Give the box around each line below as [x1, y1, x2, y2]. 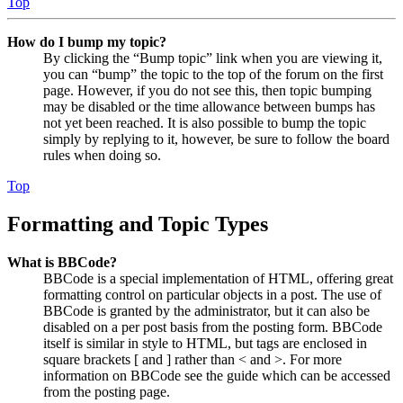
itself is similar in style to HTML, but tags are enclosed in [43, 335, 367, 351]
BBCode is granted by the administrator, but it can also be [43, 302, 370, 318]
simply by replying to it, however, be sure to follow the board [43, 130, 390, 147]
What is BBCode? [7, 254, 117, 270]
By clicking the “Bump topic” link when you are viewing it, [43, 49, 382, 66]
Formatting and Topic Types [7, 211, 268, 236]
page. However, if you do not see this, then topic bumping [43, 82, 372, 98]
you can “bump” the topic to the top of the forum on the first [43, 66, 383, 82]
